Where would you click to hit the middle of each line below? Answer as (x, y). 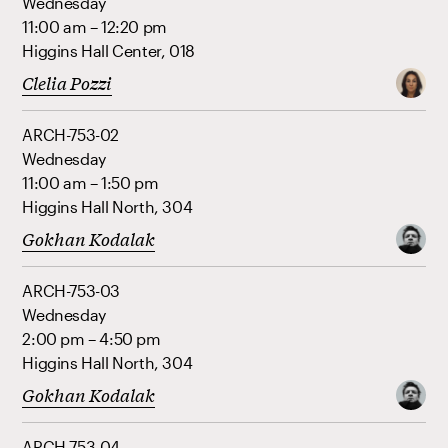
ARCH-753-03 (71, 291)
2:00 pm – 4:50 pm (91, 339)
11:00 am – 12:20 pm (94, 27)
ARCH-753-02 (70, 135)
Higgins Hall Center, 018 (108, 51)
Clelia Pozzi (67, 83)
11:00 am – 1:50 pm (90, 183)
